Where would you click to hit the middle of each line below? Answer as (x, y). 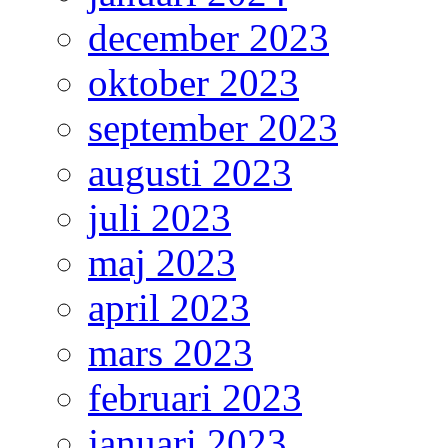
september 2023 (213, 128)
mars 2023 (170, 353)
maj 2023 (162, 263)
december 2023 (208, 38)
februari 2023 (195, 398)
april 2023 (169, 308)
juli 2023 (159, 218)
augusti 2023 (190, 173)
